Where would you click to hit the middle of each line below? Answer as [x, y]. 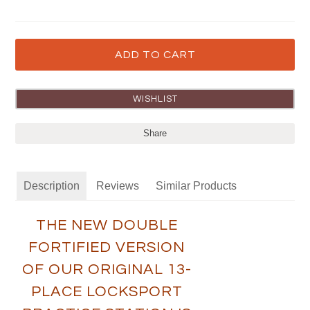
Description [52, 186]
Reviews [118, 186]
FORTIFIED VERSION [107, 247]
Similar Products [197, 186]
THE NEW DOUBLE [107, 225]
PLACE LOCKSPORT [107, 292]
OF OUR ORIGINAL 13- [107, 270]
